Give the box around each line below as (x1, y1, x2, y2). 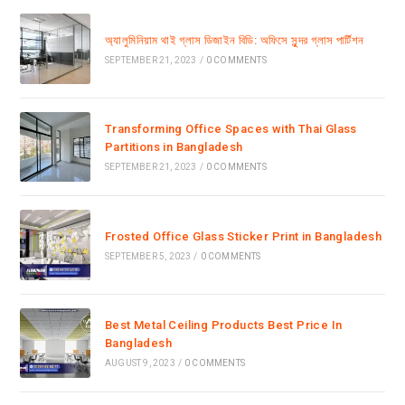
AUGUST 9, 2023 (104, 358, 175, 369)
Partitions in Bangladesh (104, 140, 243, 155)
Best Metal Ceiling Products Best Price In (104, 318, 343, 333)
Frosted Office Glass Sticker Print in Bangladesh (104, 229, 382, 243)
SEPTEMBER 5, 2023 (104, 250, 192, 261)
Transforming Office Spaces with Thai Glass (104, 122, 357, 137)
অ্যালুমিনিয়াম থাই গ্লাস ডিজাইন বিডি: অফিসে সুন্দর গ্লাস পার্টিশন (104, 33, 364, 48)
